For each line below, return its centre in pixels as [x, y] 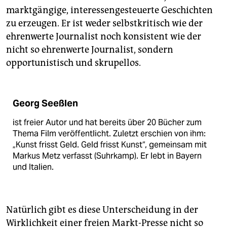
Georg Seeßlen [45, 103]
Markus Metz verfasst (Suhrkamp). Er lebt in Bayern [107, 156]
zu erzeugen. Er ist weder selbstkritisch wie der [104, 23]
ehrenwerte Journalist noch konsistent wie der [104, 36]
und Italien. [33, 167]
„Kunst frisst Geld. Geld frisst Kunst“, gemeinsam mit [110, 144]
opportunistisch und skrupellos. [73, 63]
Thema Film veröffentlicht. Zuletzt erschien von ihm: [109, 133]
